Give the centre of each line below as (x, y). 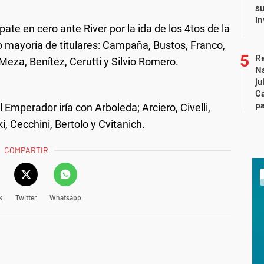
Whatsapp (65, 197)
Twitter (26, 197)
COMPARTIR (27, 150)
